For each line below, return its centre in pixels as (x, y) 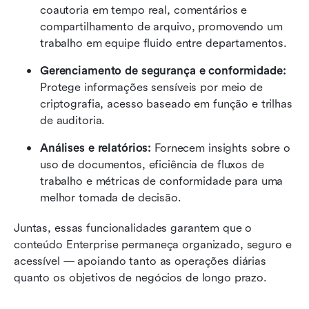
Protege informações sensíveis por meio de (151, 87)
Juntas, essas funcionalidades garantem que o (133, 228)
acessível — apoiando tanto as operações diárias (140, 261)
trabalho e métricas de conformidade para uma (162, 181)
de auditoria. (73, 120)
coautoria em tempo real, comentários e (144, 10)
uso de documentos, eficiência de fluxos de (152, 164)
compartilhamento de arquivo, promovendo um (161, 26)
